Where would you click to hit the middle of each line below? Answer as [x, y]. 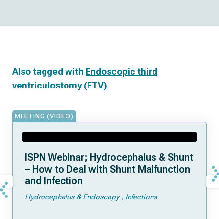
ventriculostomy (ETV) [60, 85]
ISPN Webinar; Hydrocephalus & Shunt [109, 157]
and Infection [54, 181]
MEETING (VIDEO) [44, 116]
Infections [141, 197]
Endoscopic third [121, 72]
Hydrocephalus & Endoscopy [72, 197]
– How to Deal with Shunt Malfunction [108, 169]
